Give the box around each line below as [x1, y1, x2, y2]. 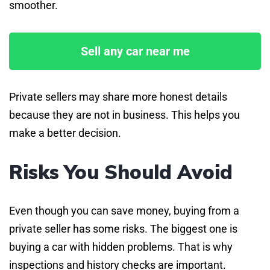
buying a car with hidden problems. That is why [9, 240, 233, 253]
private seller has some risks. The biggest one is [9, 222, 237, 235]
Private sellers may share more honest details [9, 90, 227, 103]
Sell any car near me [80, 43, 190, 58]
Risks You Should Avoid [9, 159, 233, 184]
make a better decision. [9, 126, 121, 139]
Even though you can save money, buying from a [9, 204, 239, 217]
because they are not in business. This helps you [9, 108, 240, 121]
